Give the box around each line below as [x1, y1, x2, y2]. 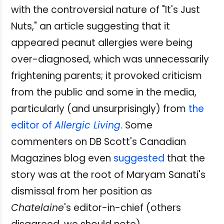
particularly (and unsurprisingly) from [11, 102, 188, 116]
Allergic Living [54, 118, 120, 132]
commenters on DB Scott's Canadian [11, 135, 186, 149]
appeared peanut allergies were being [11, 36, 192, 50]
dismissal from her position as [11, 184, 152, 198]
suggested [113, 151, 164, 165]
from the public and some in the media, [11, 85, 196, 99]
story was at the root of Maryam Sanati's [11, 168, 205, 182]
